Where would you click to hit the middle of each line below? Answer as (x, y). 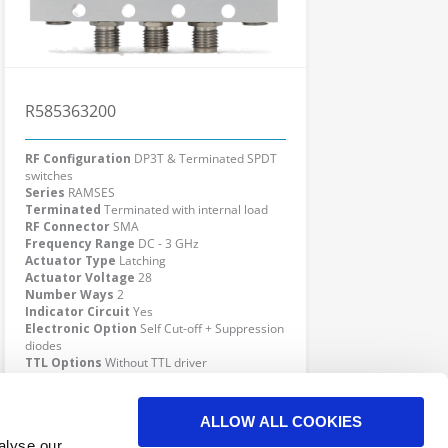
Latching (142, 260)
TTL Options (63, 362)
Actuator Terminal (84, 379)
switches (49, 175)
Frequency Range (80, 243)
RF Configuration (78, 158)
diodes (43, 345)
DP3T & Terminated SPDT (205, 158)
